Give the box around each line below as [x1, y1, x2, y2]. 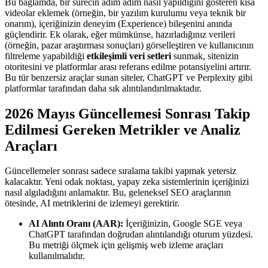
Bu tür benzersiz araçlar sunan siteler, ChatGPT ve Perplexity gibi [5, 72, 252, 83]
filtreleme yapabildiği [5, 50, 87, 61]
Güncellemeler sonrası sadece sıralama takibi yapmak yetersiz [5, 166, 236, 176]
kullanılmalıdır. [29, 251, 85, 261]
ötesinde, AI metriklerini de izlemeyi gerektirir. [5, 198, 179, 209]
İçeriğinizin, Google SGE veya [123, 218, 242, 229]
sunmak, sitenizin [171, 50, 239, 61]
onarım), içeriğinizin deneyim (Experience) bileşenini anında [5, 18, 232, 29]
